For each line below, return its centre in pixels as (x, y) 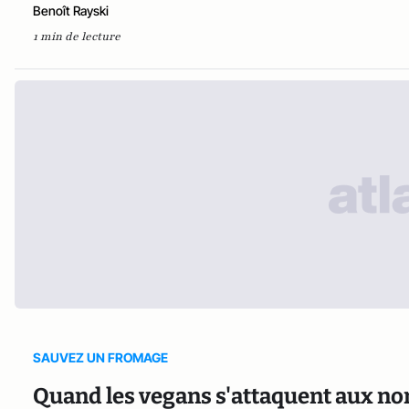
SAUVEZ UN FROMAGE (100, 357)
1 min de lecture (77, 37)
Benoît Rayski (71, 11)
